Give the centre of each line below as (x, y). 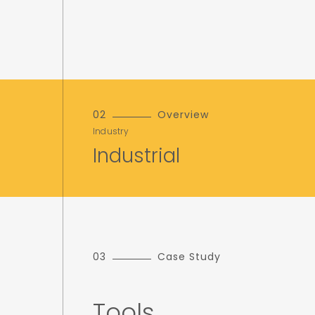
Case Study (189, 256)
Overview (183, 114)
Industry (111, 131)
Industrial (136, 155)
